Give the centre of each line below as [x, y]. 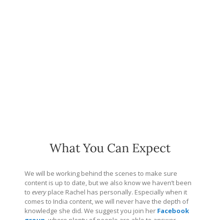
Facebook [173, 210]
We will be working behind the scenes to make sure [101, 173]
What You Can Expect [110, 148]
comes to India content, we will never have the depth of [107, 201]
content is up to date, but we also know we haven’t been [108, 182]
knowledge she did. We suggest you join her [91, 210]
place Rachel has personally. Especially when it [117, 192]
